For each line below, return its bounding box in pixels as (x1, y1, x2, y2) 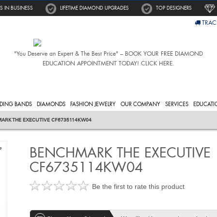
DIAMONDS (37, 100, 65, 108)
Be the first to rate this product (92, 182, 185, 190)
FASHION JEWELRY (70, 100, 116, 108)
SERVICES (165, 100, 188, 108)
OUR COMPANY (121, 100, 160, 108)
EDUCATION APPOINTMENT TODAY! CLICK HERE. (42, 60, 174, 67)
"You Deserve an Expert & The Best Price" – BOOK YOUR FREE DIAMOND (14, 50, 203, 58)
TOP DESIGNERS (156, 5, 192, 11)
